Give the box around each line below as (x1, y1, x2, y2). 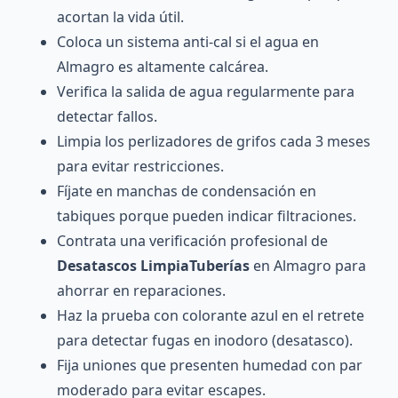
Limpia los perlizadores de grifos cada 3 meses (57, 131, 370, 152)
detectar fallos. (57, 107, 157, 127)
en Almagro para (250, 256, 366, 276)
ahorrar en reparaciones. (57, 281, 226, 301)
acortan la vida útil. (57, 7, 184, 28)
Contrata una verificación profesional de (57, 231, 328, 251)
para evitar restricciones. (57, 156, 224, 177)
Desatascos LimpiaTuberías (57, 256, 250, 276)
